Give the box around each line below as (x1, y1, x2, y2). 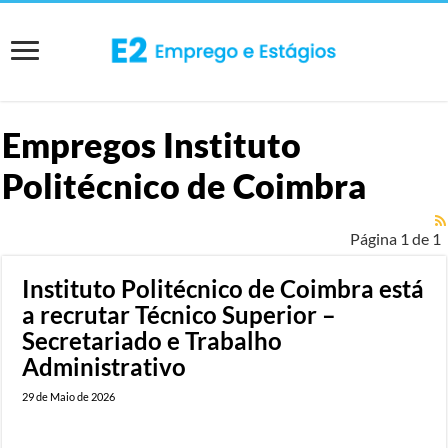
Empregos (2, 123, 164, 165)
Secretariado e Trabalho (22, 325, 283, 355)
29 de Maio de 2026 (22, 389, 116, 403)
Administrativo (22, 351, 187, 381)
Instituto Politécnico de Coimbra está (22, 273, 425, 303)
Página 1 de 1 (349, 228, 441, 248)
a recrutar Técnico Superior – (22, 299, 337, 329)
